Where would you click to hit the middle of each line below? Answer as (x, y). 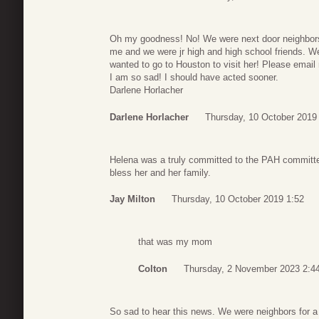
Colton (153, 268)
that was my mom (175, 242)
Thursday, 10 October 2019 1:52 (238, 199)
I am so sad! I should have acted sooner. (194, 78)
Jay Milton (132, 199)
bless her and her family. (160, 172)
